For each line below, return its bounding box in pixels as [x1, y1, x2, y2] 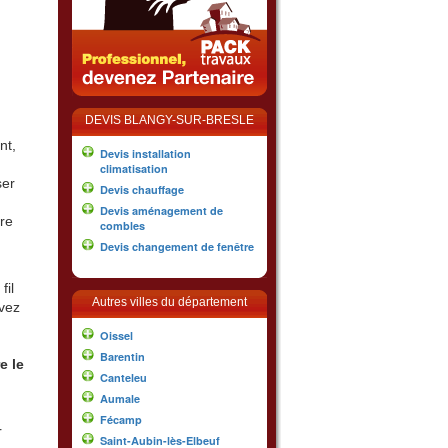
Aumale [100, 391, 140, 406]
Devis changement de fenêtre [100, 239, 254, 254]
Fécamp [100, 412, 142, 427]
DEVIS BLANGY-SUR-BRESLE [85, 113, 254, 127]
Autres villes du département [92, 295, 247, 309]
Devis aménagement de [100, 203, 223, 218]
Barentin [100, 349, 145, 364]
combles [100, 218, 145, 233]
